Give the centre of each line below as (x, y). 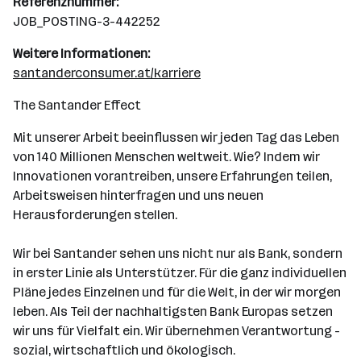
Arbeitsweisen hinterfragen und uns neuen (138, 195)
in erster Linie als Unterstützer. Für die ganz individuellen (180, 273)
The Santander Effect (77, 105)
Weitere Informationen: (81, 54)
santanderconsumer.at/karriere (107, 73)
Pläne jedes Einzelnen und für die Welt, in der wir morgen (177, 292)
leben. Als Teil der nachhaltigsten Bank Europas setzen (173, 311)
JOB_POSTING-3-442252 (87, 21)
